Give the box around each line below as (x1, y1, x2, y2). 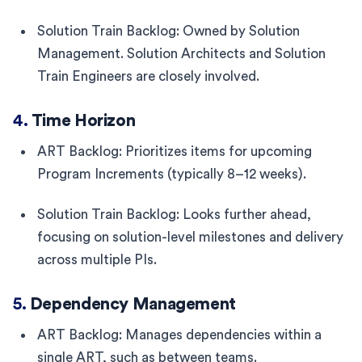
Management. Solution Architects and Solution (37, 46, 326, 61)
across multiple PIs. (37, 252, 157, 267)
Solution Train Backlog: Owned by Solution (37, 23, 300, 38)
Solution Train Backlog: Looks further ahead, (37, 207, 311, 221)
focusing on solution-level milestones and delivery (37, 229, 343, 244)
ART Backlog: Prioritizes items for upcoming (37, 144, 312, 158)
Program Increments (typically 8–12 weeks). (37, 166, 306, 181)
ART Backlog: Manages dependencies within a (37, 327, 322, 342)
